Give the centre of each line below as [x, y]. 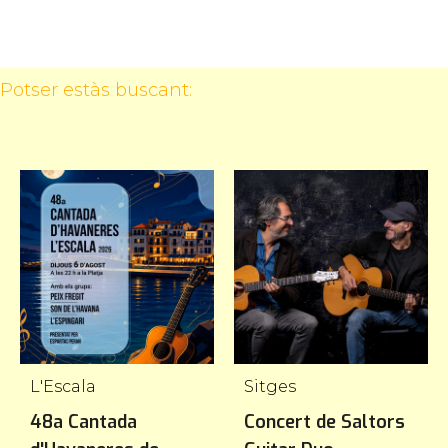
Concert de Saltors [324, 421]
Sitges [270, 386]
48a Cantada [83, 421]
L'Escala [63, 386]
